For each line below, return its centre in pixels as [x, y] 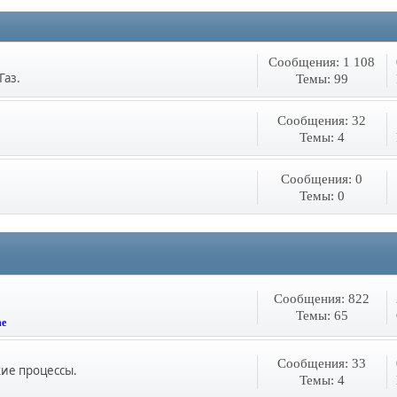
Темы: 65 [322, 315]
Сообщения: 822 [322, 298]
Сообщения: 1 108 [322, 62]
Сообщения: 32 [322, 121]
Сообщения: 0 [322, 179]
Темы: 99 [322, 79]
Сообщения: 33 [322, 363]
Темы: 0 [322, 196]
